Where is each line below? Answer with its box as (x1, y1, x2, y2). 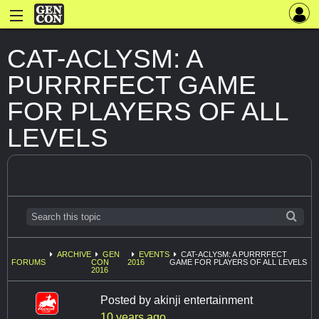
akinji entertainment (154, 294, 253, 307)
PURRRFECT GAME (7, 70, 256, 100)
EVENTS (139, 250, 170, 259)
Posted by (100, 294, 154, 307)
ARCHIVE (57, 250, 91, 259)
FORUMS (11, 258, 46, 267)
